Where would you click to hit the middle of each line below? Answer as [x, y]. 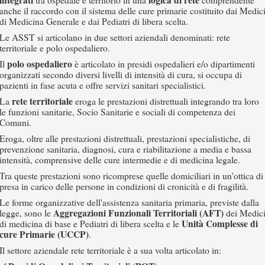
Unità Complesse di [220, 224]
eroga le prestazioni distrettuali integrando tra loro [166, 101]
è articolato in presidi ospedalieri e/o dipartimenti [164, 64]
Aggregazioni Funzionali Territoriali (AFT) [138, 213]
